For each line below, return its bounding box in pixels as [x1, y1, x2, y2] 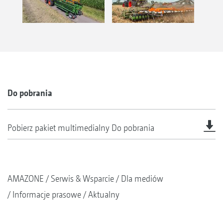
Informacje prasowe [12, 189, 81, 200]
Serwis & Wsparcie [51, 173, 114, 184]
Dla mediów [121, 173, 163, 184]
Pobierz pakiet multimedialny [7, 122, 110, 133]
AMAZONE [7, 173, 44, 184]
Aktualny [88, 189, 119, 200]
